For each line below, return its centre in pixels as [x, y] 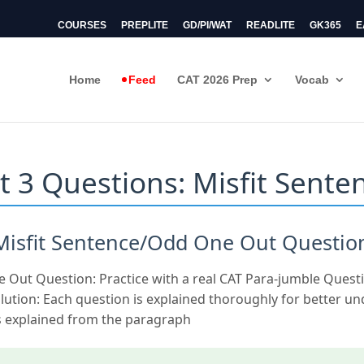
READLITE [270, 25]
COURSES [82, 25]
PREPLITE [144, 25]
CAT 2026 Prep [217, 80]
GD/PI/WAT [207, 25]
